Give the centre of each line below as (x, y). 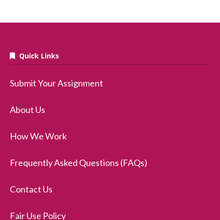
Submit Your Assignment (56, 83)
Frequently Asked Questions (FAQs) (79, 163)
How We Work (38, 136)
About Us (27, 110)
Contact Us (31, 189)
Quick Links (37, 56)
